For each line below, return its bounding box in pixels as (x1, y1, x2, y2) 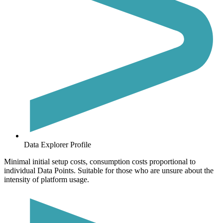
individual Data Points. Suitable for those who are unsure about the (4, 166, 214, 175)
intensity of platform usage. (4, 175, 89, 184)
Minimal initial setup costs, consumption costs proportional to (4, 157, 196, 166)
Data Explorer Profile (24, 140, 91, 149)
